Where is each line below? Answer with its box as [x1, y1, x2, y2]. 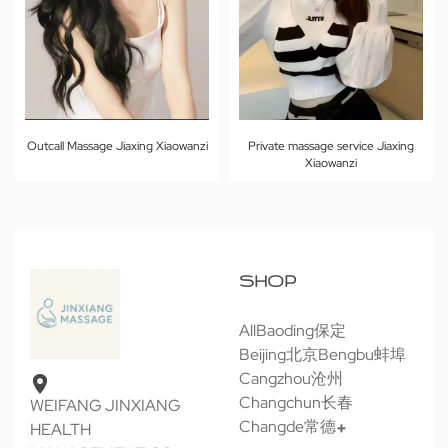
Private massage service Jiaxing [248, 138, 414, 155]
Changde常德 [239, 416, 336, 438]
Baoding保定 [256, 320, 346, 342]
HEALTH [30, 419, 91, 441]
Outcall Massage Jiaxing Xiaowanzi [26, 138, 208, 155]
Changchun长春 [239, 392, 353, 414]
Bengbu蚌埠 [318, 344, 406, 366]
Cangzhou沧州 [239, 368, 343, 390]
